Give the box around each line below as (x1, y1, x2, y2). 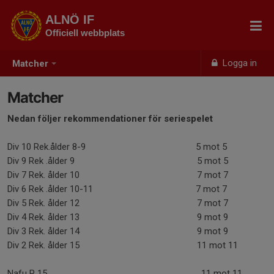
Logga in (220, 57, 257, 68)
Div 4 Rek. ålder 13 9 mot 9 (7, 212, 228, 223)
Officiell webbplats (45, 28, 125, 38)
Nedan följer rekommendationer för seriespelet (7, 113, 215, 124)
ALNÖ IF (45, 13, 94, 26)
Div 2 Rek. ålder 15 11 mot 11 (7, 240, 238, 251)
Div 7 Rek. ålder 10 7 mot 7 (7, 169, 228, 180)
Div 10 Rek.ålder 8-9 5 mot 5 (7, 141, 227, 152)
